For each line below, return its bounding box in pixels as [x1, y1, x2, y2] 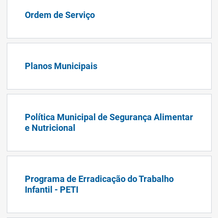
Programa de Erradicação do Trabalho [24, 173, 174, 184]
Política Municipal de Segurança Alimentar [24, 111, 193, 122]
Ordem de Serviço [24, 9, 95, 20]
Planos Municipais [24, 60, 97, 71]
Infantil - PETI [24, 184, 78, 195]
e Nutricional [24, 122, 75, 133]
